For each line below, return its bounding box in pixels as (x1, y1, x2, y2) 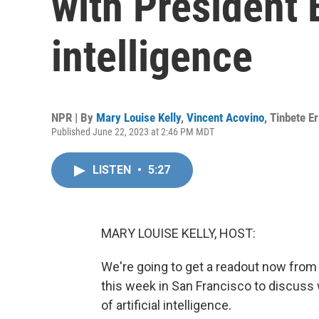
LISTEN (93, 163, 134, 177)
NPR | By (51, 110, 96, 125)
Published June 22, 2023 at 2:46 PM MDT (51, 126, 214, 137)
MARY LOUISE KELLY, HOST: (101, 226, 256, 241)
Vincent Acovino (187, 110, 264, 125)
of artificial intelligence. (101, 298, 231, 313)
